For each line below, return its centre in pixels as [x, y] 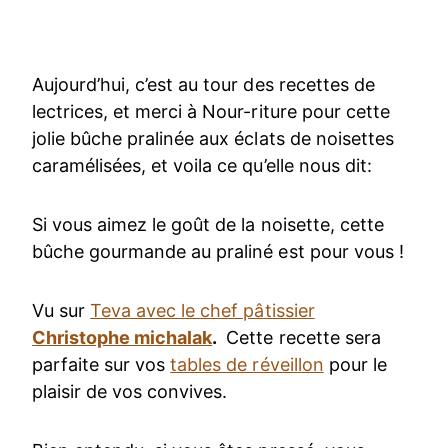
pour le [355, 365]
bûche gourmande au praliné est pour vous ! [218, 252]
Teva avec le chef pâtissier [202, 311]
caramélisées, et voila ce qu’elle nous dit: [202, 166]
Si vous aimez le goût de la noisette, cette [208, 225]
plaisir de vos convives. [130, 392]
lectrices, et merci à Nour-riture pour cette [211, 112]
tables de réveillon [247, 365]
